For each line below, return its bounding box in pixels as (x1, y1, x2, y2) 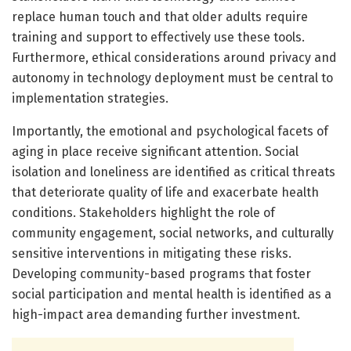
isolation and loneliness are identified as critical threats (12, 164, 335, 179)
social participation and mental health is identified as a (12, 286, 331, 302)
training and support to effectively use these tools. (12, 29, 305, 45)
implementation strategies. (12, 90, 168, 106)
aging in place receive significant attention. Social (12, 143, 299, 159)
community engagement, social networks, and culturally (12, 225, 334, 241)
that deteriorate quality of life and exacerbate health (12, 184, 319, 200)
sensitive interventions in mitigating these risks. (12, 245, 291, 261)
